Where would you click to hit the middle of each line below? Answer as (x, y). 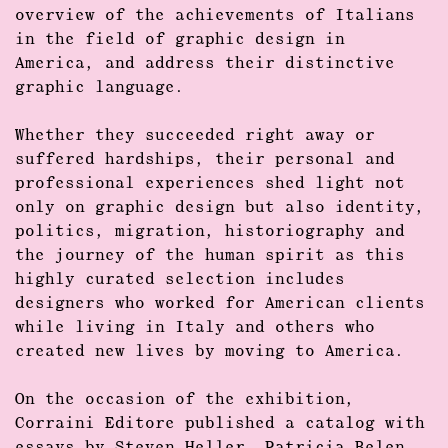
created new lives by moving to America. (210, 352)
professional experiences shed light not (210, 184)
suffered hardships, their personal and (205, 160)
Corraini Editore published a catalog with (220, 424)
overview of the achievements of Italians (215, 16)
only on (55, 208)
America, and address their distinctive (205, 64)
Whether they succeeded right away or (195, 136)
